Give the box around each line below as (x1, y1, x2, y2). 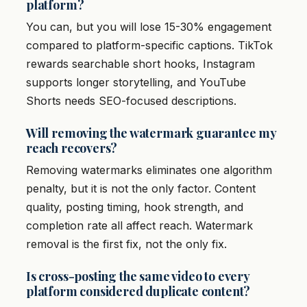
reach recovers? (26, 140, 118, 157)
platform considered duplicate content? (26, 283, 251, 300)
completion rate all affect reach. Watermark (26, 219, 253, 233)
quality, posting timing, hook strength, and (26, 200, 243, 214)
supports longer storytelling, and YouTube (26, 75, 246, 90)
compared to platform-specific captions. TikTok (26, 38, 273, 53)
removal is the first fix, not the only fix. (26, 237, 227, 251)
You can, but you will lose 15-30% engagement (26, 20, 271, 34)
